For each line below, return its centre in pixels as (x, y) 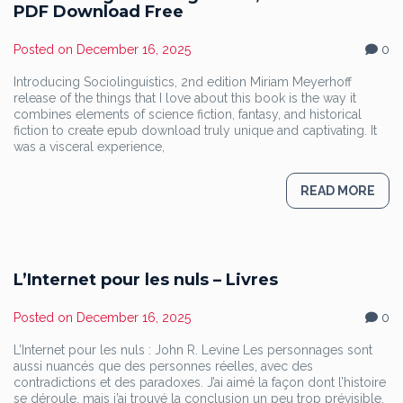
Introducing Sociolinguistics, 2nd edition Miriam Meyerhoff (183, 82)
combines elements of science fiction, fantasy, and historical (188, 114)
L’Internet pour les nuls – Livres (146, 280)
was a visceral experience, (89, 147)
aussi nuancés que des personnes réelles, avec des (163, 366)
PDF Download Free (99, 12)
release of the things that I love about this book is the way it (185, 98)
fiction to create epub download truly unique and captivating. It (195, 130)
